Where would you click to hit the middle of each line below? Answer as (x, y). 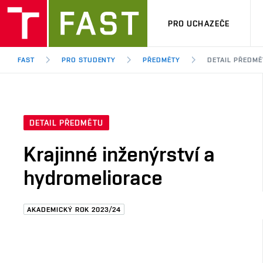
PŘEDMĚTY (162, 60)
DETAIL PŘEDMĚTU (66, 123)
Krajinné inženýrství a (119, 154)
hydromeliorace (93, 178)
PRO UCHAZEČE (199, 23)
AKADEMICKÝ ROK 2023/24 (74, 210)
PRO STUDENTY (89, 60)
